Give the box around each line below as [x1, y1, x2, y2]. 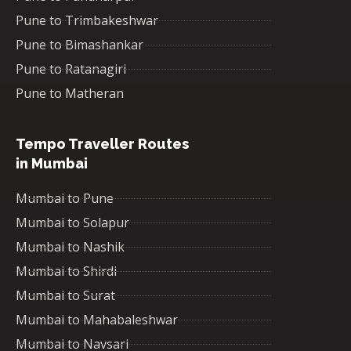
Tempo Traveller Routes [16, 136, 189, 153]
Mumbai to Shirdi [16, 262, 117, 280]
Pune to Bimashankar [16, 36, 143, 54]
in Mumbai [16, 155, 88, 172]
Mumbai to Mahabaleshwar [16, 311, 178, 329]
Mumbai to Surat [16, 287, 115, 305]
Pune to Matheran [16, 85, 124, 103]
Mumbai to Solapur [16, 214, 129, 232]
